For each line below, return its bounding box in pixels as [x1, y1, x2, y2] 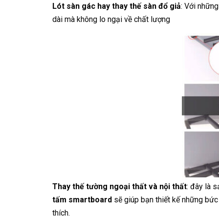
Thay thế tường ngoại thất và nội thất [52, 182, 187, 191]
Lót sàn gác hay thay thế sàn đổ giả [52, 1, 181, 11]
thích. [52, 208, 70, 218]
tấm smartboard [52, 195, 112, 204]
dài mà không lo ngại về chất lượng [52, 15, 170, 24]
